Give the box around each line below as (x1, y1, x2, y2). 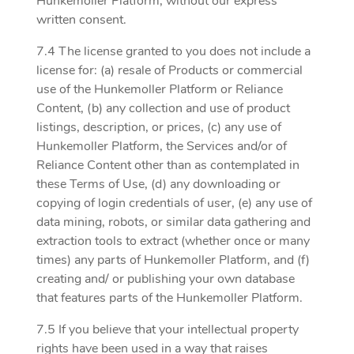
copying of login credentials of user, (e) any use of (36, 194, 312, 212)
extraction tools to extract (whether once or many (36, 232, 310, 250)
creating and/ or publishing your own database (36, 270, 295, 288)
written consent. (36, 11, 126, 28)
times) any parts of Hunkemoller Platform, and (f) (36, 251, 310, 269)
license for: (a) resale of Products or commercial (36, 62, 303, 79)
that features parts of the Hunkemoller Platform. (36, 289, 303, 307)
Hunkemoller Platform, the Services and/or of (36, 137, 287, 155)
